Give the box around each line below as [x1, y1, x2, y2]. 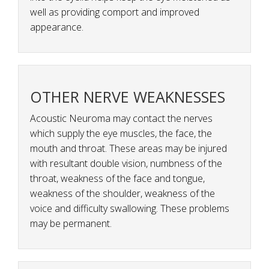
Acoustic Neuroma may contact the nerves [30, 112, 213, 125]
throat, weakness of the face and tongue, [30, 172, 205, 186]
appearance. [30, 20, 83, 34]
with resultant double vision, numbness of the [30, 157, 222, 171]
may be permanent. [30, 217, 112, 231]
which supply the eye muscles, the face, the [30, 127, 212, 141]
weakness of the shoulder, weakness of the [30, 187, 215, 201]
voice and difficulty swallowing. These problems [30, 202, 229, 216]
